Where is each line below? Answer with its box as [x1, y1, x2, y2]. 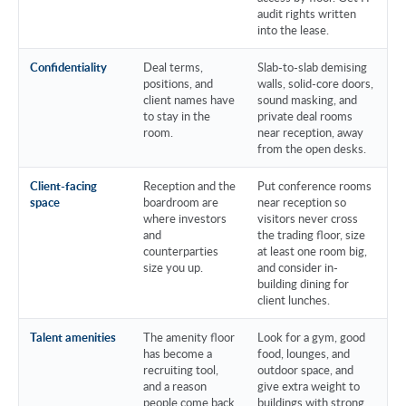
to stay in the [143, 107, 210, 124]
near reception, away [257, 123, 363, 140]
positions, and [143, 74, 213, 92]
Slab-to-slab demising [257, 58, 367, 75]
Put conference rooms [257, 177, 372, 194]
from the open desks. [257, 140, 366, 157]
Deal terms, [143, 58, 203, 75]
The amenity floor [143, 328, 235, 345]
